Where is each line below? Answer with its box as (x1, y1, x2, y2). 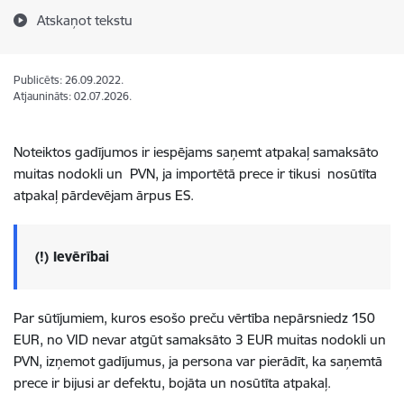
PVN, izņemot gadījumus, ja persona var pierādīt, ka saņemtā (14, 353, 382, 370)
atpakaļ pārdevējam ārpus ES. (14, 187, 194, 204)
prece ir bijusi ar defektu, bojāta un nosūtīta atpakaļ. (14, 374, 331, 391)
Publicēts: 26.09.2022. (14, 73, 124, 87)
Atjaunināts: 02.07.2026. (14, 89, 132, 103)
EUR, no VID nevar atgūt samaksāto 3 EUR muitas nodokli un (14, 331, 386, 348)
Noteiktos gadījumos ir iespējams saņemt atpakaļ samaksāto (14, 143, 379, 161)
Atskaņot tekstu (37, 12, 133, 29)
